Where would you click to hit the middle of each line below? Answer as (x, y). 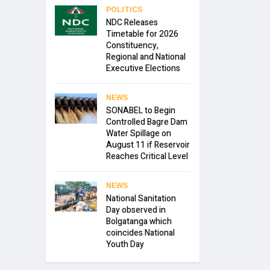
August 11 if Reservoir (148, 145)
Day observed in (136, 210)
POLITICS (124, 10)
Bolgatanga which (139, 222)
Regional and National (146, 57)
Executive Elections (143, 69)
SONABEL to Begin (141, 111)
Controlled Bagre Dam (147, 122)
